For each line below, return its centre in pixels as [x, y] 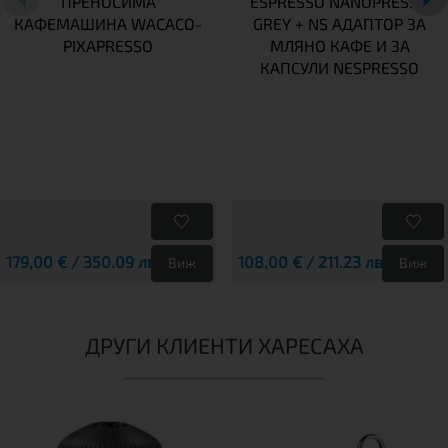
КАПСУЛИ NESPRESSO [340, 67]
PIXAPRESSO [108, 45]
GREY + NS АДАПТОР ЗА [340, 23]
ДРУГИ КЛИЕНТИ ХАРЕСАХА [224, 344]
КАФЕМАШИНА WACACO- [108, 23]
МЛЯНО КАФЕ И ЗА [339, 45]
